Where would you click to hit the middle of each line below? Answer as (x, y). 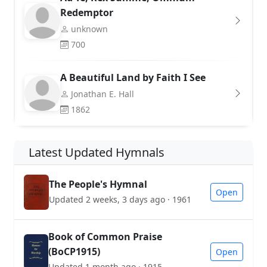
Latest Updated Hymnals (97, 152)
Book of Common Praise (105, 236)
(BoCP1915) (74, 251)
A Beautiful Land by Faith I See (133, 77)
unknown (89, 29)
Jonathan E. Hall (103, 94)
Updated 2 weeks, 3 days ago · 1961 (120, 200)
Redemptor (87, 12)
